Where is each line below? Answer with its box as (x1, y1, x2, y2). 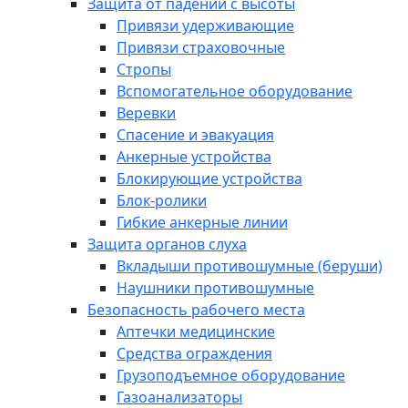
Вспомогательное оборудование (117, 81, 352, 101)
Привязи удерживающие (117, 15, 294, 36)
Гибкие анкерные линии (117, 212, 288, 232)
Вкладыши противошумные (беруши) (117, 256, 382, 276)
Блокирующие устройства (117, 168, 302, 189)
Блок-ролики (117, 190, 207, 210)
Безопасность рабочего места (87, 300, 305, 320)
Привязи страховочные (117, 37, 285, 57)
